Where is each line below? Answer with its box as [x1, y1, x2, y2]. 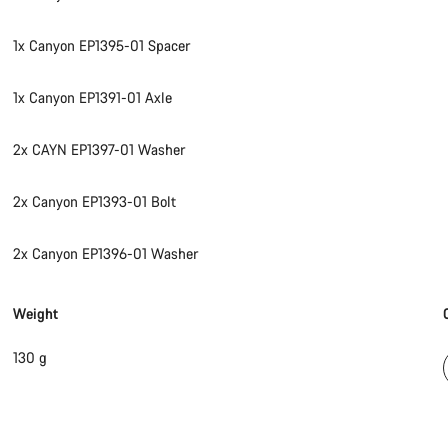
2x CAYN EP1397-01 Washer [13, 140, 186, 160]
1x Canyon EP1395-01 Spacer [13, 36, 191, 56]
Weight [13, 304, 59, 324]
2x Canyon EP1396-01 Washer [13, 244, 199, 264]
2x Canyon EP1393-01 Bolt [13, 192, 177, 212]
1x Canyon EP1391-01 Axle [13, 88, 173, 108]
